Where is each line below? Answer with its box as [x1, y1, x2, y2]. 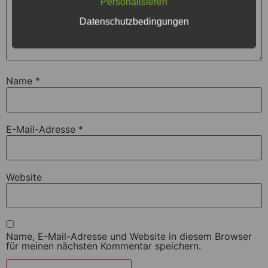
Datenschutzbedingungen [79, 16, 189, 27]
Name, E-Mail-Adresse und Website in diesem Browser [6, 230, 252, 242]
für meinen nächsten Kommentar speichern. [6, 239, 201, 252]
